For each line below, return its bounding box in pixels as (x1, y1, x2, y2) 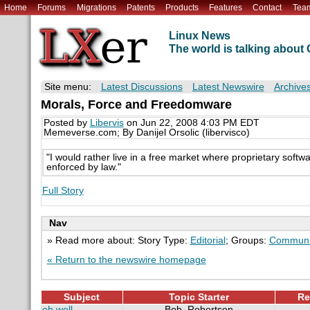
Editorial (190, 235, 226, 246)
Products (165, 2, 199, 12)
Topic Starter (168, 291, 229, 302)
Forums (37, 2, 66, 12)
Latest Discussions (100, 82, 183, 93)
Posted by (43, 118, 90, 129)
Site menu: (44, 82, 91, 93)
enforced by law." (46, 161, 121, 172)
